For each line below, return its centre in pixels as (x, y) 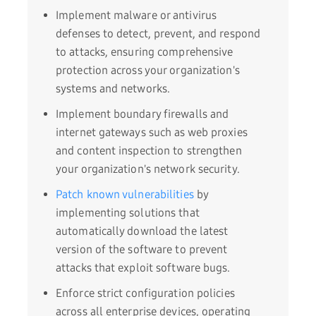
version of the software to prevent (142, 250)
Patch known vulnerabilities (125, 195)
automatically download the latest (142, 231)
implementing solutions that (128, 213)
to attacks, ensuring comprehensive (145, 52)
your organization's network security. (148, 169)
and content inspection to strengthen (149, 151)
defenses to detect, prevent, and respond (158, 34)
